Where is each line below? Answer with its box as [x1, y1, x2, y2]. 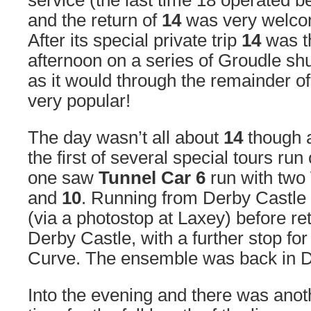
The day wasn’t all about [28, 128, 224, 147]
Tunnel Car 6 [99, 168, 205, 187]
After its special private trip [28, 31, 242, 50]
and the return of [28, 10, 162, 30]
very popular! [28, 91, 131, 110]
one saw [28, 168, 99, 187]
